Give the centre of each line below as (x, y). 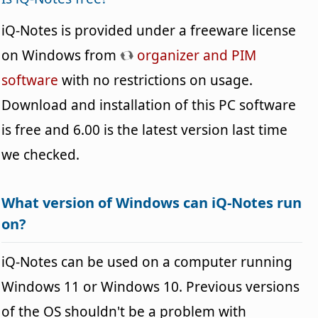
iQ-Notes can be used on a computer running (147, 262)
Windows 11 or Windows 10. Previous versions (151, 286)
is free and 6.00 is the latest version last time (145, 130)
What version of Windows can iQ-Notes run (152, 202)
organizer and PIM (195, 55)
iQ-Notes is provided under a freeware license (149, 30)
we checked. (41, 154)
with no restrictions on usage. (156, 80)
